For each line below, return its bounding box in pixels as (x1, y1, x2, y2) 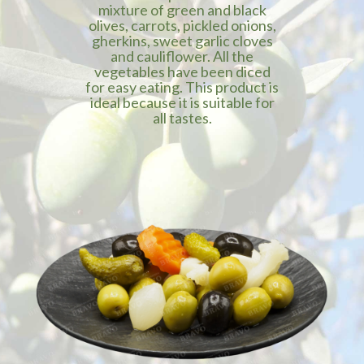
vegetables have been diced (93, 63, 271, 80)
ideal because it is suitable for (89, 93, 275, 111)
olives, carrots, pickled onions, (88, 16, 276, 34)
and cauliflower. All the (110, 47, 253, 65)
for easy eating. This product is (85, 78, 279, 96)
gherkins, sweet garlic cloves (91, 32, 273, 50)
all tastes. (152, 109, 212, 127)
